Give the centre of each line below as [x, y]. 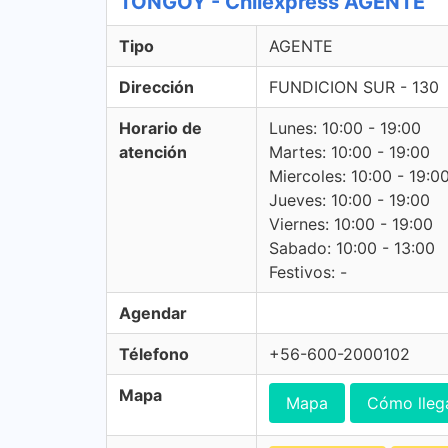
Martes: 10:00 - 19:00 [349, 152]
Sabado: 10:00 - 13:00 [352, 248]
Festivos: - [308, 272]
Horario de [160, 128]
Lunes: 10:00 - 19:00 [345, 128]
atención [153, 152]
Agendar [153, 313]
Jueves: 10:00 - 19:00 [349, 200]
